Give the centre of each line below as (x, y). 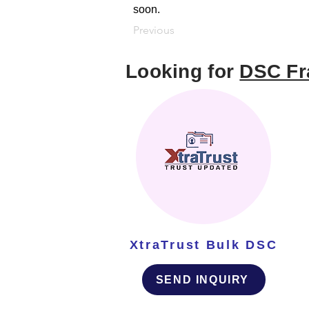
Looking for (183, 72)
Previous (154, 30)
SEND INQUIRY (202, 279)
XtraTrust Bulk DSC (203, 245)
